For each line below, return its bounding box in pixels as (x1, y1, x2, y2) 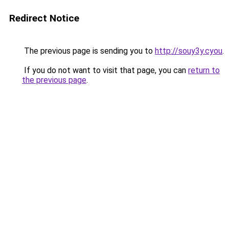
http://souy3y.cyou (155, 46, 222, 56)
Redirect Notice (9, 12, 79, 24)
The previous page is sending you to (22, 46, 155, 56)
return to (188, 65, 220, 75)
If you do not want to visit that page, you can (22, 65, 188, 75)
